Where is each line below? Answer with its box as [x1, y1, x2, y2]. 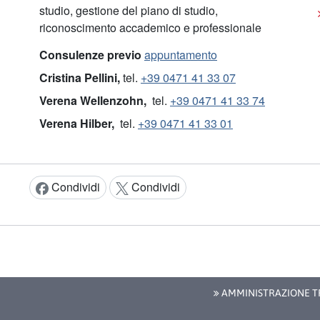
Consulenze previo [39, 46, 144, 64]
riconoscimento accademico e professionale [39, 19, 261, 36]
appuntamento [144, 46, 217, 64]
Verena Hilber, [39, 115, 120, 132]
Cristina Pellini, [39, 69, 123, 86]
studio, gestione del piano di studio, [39, 2, 218, 19]
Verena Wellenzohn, [39, 92, 149, 109]
